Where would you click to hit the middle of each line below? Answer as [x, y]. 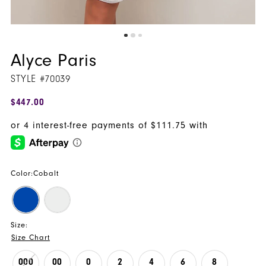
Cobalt [46, 174]
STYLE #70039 [40, 79]
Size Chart [31, 237]
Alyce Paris [53, 61]
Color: [22, 174]
